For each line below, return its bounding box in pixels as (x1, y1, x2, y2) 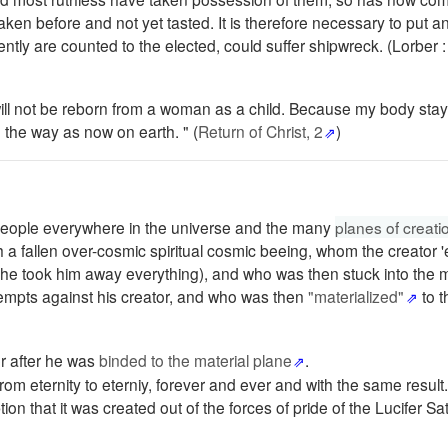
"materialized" (308, 285, 405, 307)
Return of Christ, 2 (198, 120, 323, 142)
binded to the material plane (99, 349, 292, 371)
